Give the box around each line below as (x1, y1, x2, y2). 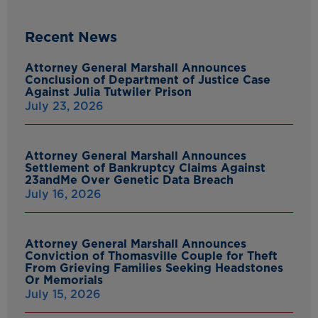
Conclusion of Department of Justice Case (25, 73, 270, 87)
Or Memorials (25, 273, 103, 287)
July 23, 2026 (25, 99, 104, 114)
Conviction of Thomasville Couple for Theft (25, 249, 278, 263)
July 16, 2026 (25, 187, 102, 202)
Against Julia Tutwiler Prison (25, 85, 192, 99)
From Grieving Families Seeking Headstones (25, 261, 283, 275)
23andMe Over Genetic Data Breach (25, 173, 234, 187)
